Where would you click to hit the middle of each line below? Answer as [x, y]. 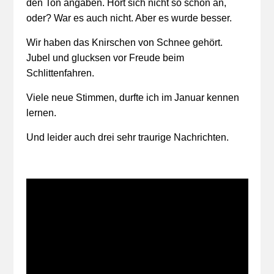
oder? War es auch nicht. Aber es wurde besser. [129, 18]
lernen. [41, 113]
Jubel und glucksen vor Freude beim [105, 58]
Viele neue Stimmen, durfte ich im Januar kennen [132, 98]
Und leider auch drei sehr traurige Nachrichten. [127, 137]
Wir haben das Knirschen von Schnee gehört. [124, 43]
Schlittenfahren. [60, 73]
